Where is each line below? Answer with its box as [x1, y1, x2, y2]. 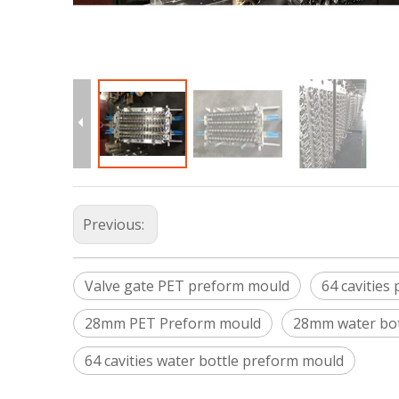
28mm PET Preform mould [85, 313, 261, 333]
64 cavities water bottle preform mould [85, 351, 344, 370]
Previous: [83, 215, 148, 234]
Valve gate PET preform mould [85, 276, 289, 296]
